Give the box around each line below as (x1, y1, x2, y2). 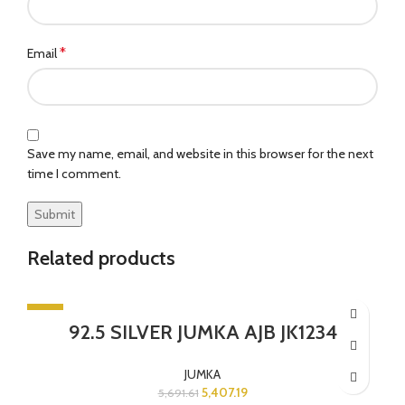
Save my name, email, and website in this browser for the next (27, 145, 373, 162)
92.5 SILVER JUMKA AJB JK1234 (68, 319, 337, 344)
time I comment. (27, 165, 121, 182)
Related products (27, 245, 175, 270)
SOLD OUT (32, 331, 78, 344)
